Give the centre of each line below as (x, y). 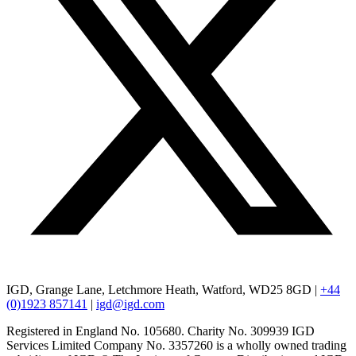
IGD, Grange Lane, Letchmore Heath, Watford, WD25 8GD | (163, 290)
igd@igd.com (130, 304)
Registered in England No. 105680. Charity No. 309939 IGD (161, 331)
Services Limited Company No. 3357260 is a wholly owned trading (176, 346)
